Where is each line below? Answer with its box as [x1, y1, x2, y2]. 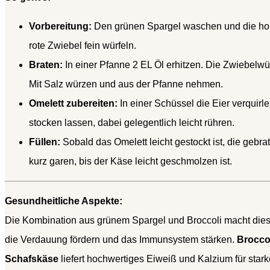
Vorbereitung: [29, 21, 92, 32]
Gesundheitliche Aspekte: [5, 196, 122, 207]
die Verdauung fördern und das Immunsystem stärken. [5, 234, 237, 245]
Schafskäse [5, 254, 58, 265]
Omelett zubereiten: [29, 98, 118, 109]
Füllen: [29, 137, 60, 148]
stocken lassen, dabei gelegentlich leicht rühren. [29, 118, 234, 128]
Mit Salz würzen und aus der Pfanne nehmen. [29, 79, 223, 90]
